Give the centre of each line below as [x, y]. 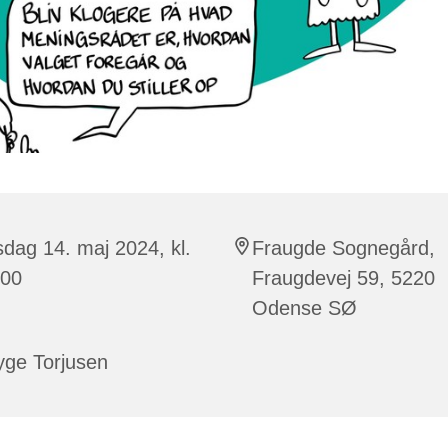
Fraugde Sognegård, [343, 248]
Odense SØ [304, 308]
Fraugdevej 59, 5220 [343, 278]
